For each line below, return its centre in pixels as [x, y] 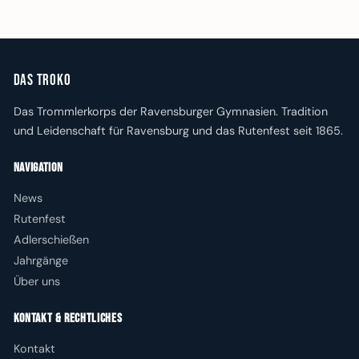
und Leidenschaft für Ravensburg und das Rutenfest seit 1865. [178, 131]
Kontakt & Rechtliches [68, 318]
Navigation [38, 167]
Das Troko [42, 81]
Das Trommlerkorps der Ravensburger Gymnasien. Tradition [170, 112]
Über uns [36, 281]
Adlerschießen [51, 239]
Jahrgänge [40, 260]
